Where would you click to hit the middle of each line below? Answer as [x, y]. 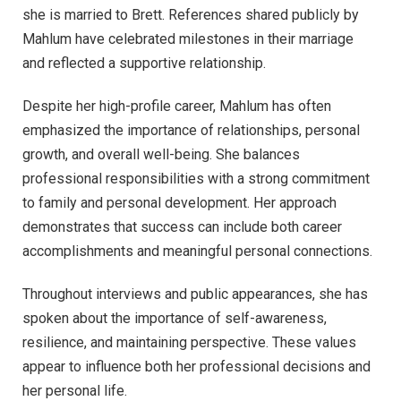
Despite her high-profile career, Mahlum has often [177, 106]
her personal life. [75, 390]
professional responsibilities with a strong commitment [196, 178]
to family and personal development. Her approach [179, 202]
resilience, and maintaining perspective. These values [189, 342]
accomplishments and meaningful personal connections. [197, 251]
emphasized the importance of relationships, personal [191, 130]
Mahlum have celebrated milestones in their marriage [188, 39]
